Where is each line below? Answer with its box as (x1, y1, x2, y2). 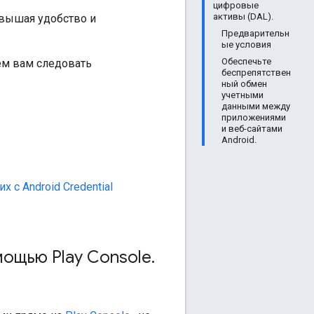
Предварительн (221, 28, 289, 39)
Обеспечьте (221, 56, 271, 67)
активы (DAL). (213, 11, 273, 22)
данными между (221, 101, 290, 111)
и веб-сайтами (221, 123, 282, 134)
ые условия (221, 39, 271, 50)
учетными (221, 90, 264, 100)
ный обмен (221, 78, 267, 89)
